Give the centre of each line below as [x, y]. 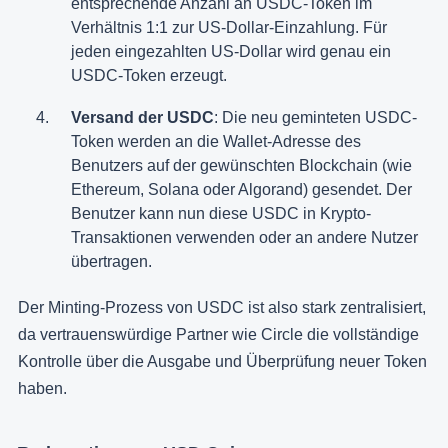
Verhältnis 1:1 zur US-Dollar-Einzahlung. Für [229, 27]
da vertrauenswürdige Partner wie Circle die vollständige [218, 334]
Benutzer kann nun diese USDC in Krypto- [221, 213]
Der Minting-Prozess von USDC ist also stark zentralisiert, [222, 307]
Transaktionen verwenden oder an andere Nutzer [244, 237]
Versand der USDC [142, 117]
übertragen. [111, 261]
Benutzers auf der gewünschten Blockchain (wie [241, 165]
